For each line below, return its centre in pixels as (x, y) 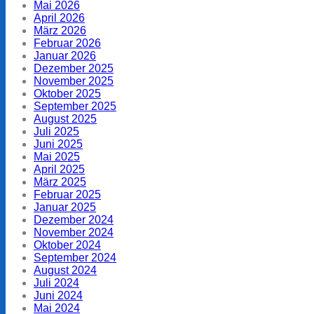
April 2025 (59, 169)
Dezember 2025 (74, 68)
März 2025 (60, 182)
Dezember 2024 (74, 219)
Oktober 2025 (67, 93)
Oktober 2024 (67, 245)
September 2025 (75, 106)
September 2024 (75, 257)
